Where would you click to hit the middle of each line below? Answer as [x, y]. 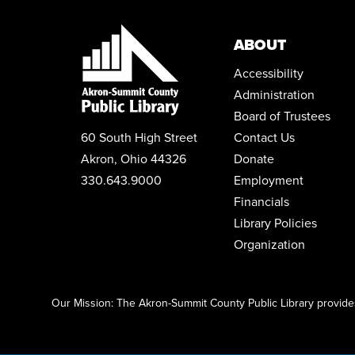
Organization [270, 244]
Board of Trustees [282, 115]
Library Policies [276, 222]
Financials [262, 201]
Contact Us [265, 137]
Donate [254, 158]
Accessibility [269, 73]
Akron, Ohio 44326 [134, 158]
